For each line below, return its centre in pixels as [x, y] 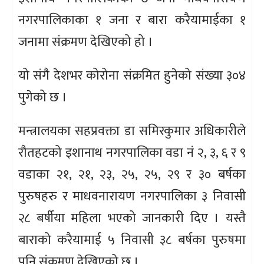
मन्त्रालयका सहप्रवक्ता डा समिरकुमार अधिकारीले [132, 131]
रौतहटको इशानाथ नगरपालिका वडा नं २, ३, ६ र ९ [132, 153]
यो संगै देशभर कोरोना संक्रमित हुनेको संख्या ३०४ [132, 75]
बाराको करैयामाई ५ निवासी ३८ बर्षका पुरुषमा [132, 240]
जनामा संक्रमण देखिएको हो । [86, 42]
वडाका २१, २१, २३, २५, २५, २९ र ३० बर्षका [132, 174]
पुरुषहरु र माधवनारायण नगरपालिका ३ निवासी [132, 196]
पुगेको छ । [43, 97]
